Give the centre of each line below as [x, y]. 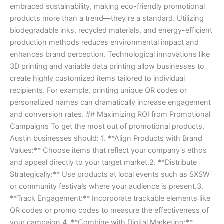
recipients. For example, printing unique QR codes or [98, 91]
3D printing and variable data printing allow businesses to [107, 67]
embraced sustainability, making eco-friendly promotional [107, 7]
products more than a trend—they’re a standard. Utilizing [107, 19]
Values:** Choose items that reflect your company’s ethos [108, 151]
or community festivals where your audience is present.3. [107, 187]
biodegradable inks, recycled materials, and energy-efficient [111, 31]
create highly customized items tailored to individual [97, 79]
